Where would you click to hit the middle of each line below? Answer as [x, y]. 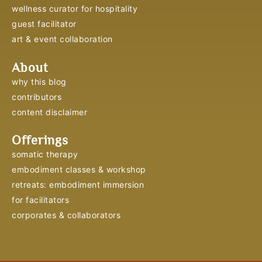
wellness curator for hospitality [75, 9]
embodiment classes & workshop [79, 170]
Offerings [40, 140]
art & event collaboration [62, 39]
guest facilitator [44, 24]
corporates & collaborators [66, 215]
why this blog [39, 81]
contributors [37, 96]
